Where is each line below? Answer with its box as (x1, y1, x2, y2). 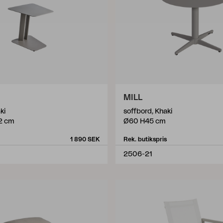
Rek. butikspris (123, 136, 167, 142)
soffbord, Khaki (123, 108, 172, 115)
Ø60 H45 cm (123, 118, 166, 125)
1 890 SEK (70, 136, 100, 142)
